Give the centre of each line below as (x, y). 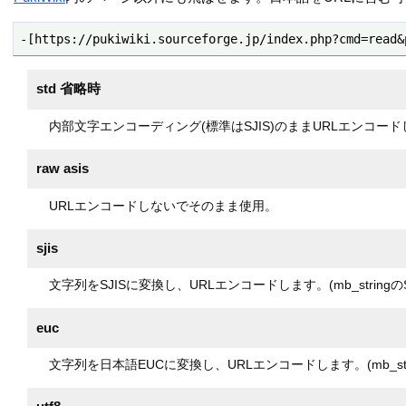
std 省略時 (69, 89)
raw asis (63, 169)
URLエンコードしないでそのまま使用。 (163, 205)
